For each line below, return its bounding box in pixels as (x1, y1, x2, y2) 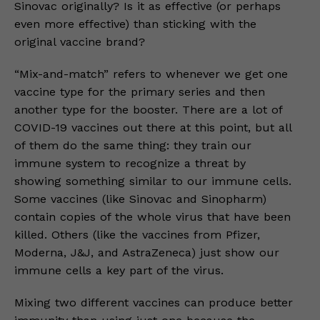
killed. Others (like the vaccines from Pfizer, (14, 228, 260, 241)
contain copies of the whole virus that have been (14, 210, 291, 224)
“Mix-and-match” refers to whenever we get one (14, 67, 288, 81)
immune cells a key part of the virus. (14, 264, 224, 277)
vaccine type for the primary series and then (14, 85, 265, 99)
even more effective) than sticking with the (14, 17, 256, 31)
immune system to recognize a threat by (14, 156, 246, 170)
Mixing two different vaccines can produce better (14, 296, 293, 309)
